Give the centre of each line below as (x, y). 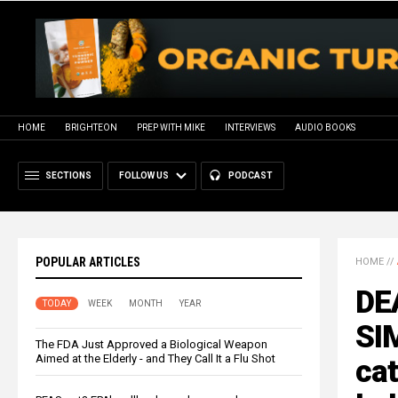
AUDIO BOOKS (325, 127)
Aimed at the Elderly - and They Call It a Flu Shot (155, 358)
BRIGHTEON (91, 127)
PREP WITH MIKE (171, 127)
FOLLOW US (144, 175)
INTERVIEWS (250, 127)
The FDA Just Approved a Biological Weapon (151, 344)
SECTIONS (68, 175)
